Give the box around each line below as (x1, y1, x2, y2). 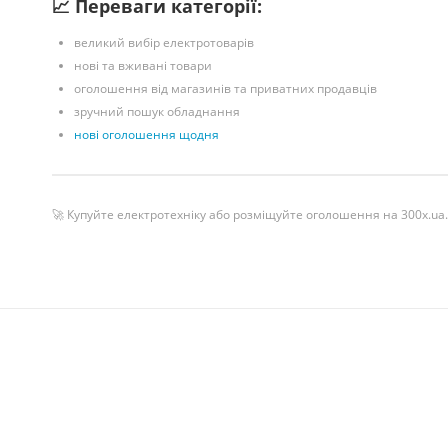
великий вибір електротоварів (74, 33, 254, 51)
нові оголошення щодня (74, 125, 219, 143)
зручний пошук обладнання (74, 102, 240, 120)
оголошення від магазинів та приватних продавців (74, 79, 377, 97)
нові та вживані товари (74, 56, 212, 74)
